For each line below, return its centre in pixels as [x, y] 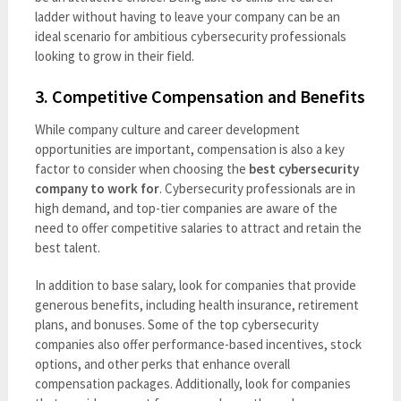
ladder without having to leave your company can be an [187, 16]
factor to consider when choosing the [141, 168]
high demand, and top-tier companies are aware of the [186, 208]
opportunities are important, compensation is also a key [189, 149]
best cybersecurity [303, 168]
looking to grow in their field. [114, 55]
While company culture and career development [167, 129]
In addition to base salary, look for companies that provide [195, 285]
